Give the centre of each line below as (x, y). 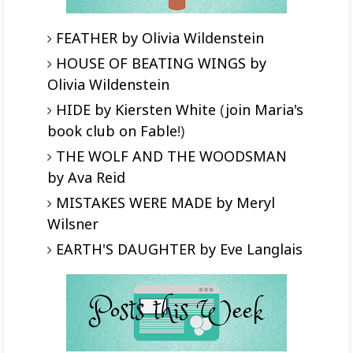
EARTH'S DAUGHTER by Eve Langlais (179, 249)
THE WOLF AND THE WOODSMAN (171, 156)
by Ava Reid (86, 178)
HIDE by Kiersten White (136, 110)
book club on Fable (112, 131)
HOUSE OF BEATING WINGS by (161, 63)
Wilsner (72, 224)
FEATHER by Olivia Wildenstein (160, 38)
